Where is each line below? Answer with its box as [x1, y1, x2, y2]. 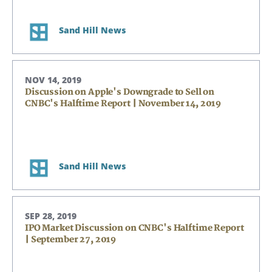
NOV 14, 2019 [25, 74, 81, 86]
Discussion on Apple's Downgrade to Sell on [25, 87, 215, 97]
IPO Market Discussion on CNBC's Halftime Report [25, 223, 244, 233]
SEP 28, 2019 [25, 210, 76, 222]
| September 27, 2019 [25, 234, 117, 245]
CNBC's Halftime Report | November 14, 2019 [25, 98, 222, 109]
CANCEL [116, 177, 156, 188]
